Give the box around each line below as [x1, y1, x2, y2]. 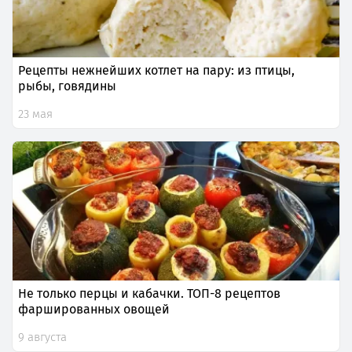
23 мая [18, 107, 53, 122]
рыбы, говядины [18, 79, 116, 94]
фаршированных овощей [18, 302, 170, 317]
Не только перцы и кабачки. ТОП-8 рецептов [18, 286, 280, 302]
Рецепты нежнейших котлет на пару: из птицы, [18, 63, 295, 79]
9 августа [18, 330, 67, 345]
